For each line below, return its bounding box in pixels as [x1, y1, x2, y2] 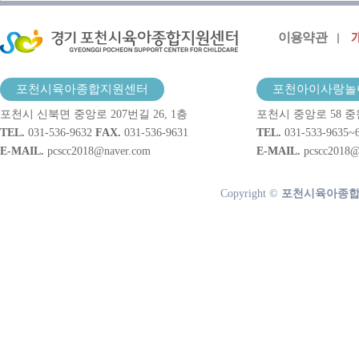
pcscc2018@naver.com [47, 144, 151, 157]
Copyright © [220, 187, 281, 200]
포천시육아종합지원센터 [16, 83, 148, 95]
